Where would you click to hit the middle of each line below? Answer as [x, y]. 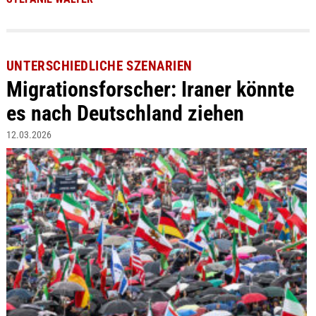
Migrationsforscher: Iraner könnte [150, 89]
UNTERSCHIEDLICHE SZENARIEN [99, 66]
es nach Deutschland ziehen [125, 113]
